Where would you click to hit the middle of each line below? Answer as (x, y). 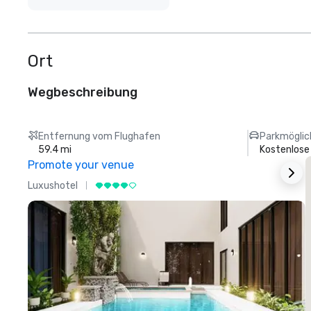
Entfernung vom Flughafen (100, 137)
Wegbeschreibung (83, 93)
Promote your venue (81, 165)
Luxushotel (53, 185)
